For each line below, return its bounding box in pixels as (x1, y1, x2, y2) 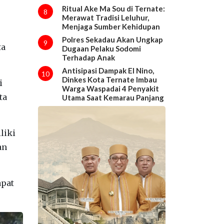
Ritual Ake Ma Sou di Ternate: (61, 3, 165, 13)
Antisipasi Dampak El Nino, (61, 65, 154, 75)
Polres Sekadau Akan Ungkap (61, 34, 163, 44)
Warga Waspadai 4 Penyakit (61, 83, 159, 93)
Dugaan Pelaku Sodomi (61, 43, 141, 53)
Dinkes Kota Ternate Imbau (61, 74, 157, 84)
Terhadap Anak (61, 52, 115, 62)
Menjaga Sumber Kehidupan (61, 21, 160, 31)
